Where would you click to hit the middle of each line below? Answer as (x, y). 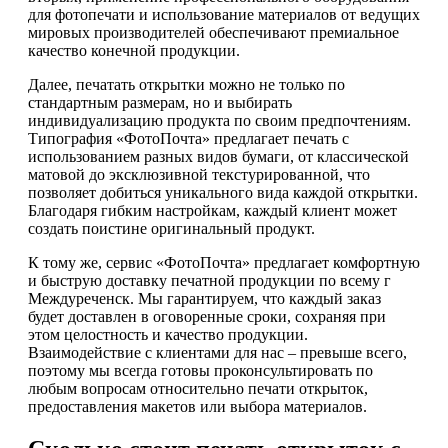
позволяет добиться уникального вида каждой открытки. (223, 193)
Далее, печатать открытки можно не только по (186, 85)
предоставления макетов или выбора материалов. (197, 407)
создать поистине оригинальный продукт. (171, 229)
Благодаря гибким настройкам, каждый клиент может (212, 211)
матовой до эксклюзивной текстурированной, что (199, 175)
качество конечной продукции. (134, 51)
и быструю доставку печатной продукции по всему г (209, 281)
